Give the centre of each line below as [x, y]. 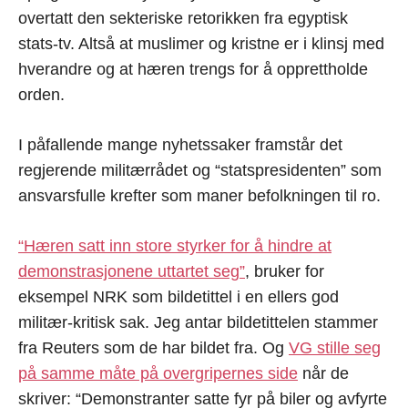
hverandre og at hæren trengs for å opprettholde [193, 69]
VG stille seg [335, 347]
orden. [41, 94]
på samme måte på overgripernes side [158, 373]
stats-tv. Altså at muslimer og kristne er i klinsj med [201, 43]
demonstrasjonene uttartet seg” [132, 271]
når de [323, 373]
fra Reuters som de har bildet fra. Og [153, 347]
